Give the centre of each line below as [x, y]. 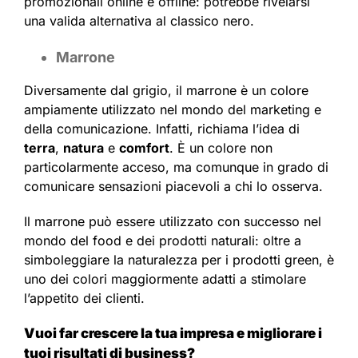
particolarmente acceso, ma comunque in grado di [176, 167]
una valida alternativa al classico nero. [139, 21]
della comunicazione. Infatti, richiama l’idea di [162, 129]
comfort [144, 148]
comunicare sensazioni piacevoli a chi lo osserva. [173, 187]
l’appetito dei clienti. [84, 298]
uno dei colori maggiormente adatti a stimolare [165, 279]
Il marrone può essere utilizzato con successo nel [173, 222]
